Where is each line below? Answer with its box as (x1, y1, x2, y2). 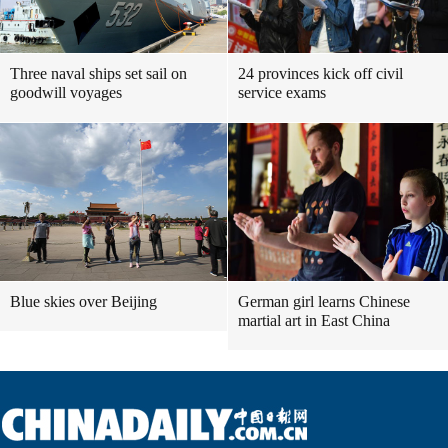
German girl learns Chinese (238, 293, 410, 310)
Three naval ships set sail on (10, 65, 187, 82)
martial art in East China (238, 312, 390, 329)
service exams (238, 84, 326, 101)
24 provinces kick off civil (238, 65, 403, 82)
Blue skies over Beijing (10, 293, 157, 310)
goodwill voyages (10, 84, 122, 101)
